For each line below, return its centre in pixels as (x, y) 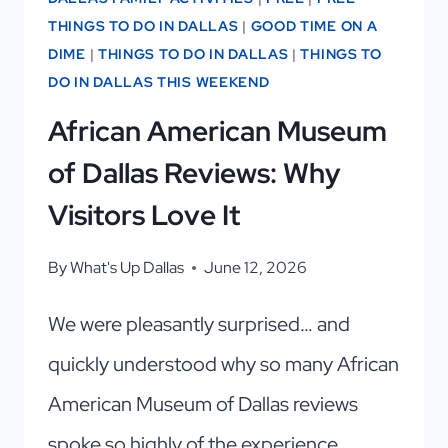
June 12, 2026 (256, 268)
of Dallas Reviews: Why (194, 173)
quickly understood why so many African (223, 364)
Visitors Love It (144, 215)
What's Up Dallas (127, 268)
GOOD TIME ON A (314, 26)
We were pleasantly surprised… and (199, 324)
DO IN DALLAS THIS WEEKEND (159, 82)
